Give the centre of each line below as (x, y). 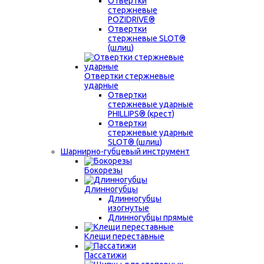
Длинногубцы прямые (151, 217)
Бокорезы (103, 170)
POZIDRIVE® (131, 19)
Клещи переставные (124, 236)
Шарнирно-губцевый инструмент (125, 151)
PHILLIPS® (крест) (141, 114)
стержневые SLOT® (147, 38)
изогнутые (128, 208)
